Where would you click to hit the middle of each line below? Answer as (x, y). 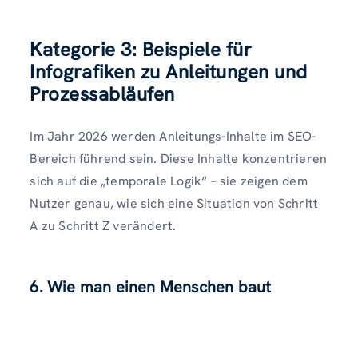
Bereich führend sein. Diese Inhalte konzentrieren (179, 158)
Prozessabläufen (102, 93)
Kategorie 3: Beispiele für (141, 49)
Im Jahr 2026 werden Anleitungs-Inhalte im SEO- (173, 136)
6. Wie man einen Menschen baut (151, 286)
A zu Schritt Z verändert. (103, 225)
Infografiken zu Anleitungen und (169, 71)
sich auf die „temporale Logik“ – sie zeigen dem (169, 181)
